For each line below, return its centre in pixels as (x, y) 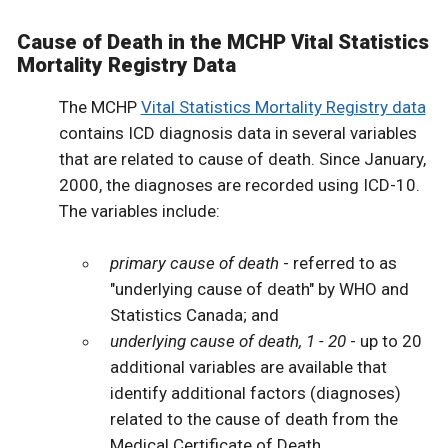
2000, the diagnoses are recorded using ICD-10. (239, 184)
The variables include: (139, 210)
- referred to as (338, 262)
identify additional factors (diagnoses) (256, 392)
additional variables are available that (249, 366)
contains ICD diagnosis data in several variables (237, 132)
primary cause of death (195, 262)
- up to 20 (384, 340)
